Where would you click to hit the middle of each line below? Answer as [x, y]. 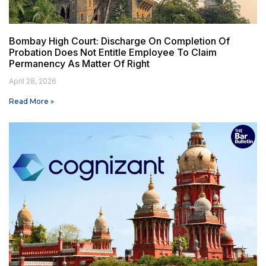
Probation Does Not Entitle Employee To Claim [113, 53]
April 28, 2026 [33, 81]
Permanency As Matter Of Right [79, 64]
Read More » [31, 102]
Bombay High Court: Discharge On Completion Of [119, 41]
